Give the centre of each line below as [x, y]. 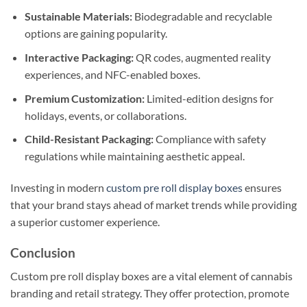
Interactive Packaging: [79, 57]
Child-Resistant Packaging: [89, 139]
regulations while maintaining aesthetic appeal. [134, 156]
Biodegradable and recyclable [202, 16]
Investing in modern [58, 187]
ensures [262, 187]
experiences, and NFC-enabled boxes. [112, 74]
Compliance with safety [209, 139]
